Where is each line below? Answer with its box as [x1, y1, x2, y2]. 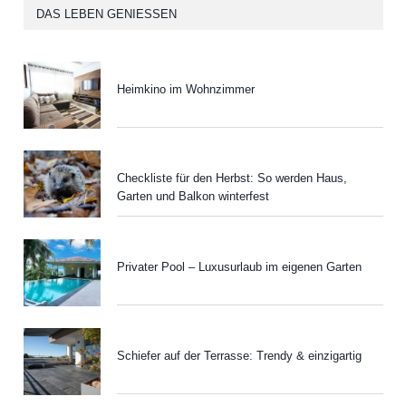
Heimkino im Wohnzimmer [117, 82, 255, 96]
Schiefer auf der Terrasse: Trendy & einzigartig [117, 349, 362, 363]
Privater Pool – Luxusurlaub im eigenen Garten [117, 260, 362, 275]
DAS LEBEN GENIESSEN [36, 6, 169, 21]
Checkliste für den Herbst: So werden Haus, [117, 170, 347, 185]
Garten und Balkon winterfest [117, 188, 269, 203]
